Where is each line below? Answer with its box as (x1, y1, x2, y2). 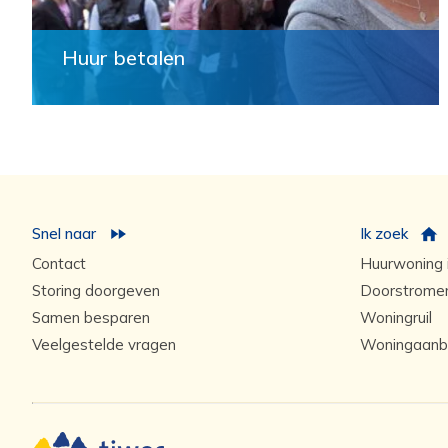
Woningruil (359, 308, 432, 327)
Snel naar (32, 224, 96, 243)
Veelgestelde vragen (32, 335, 176, 354)
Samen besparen (32, 308, 150, 327)
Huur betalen (62, 45, 185, 70)
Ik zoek (359, 224, 408, 243)
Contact (32, 254, 86, 273)
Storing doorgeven (32, 281, 160, 300)
